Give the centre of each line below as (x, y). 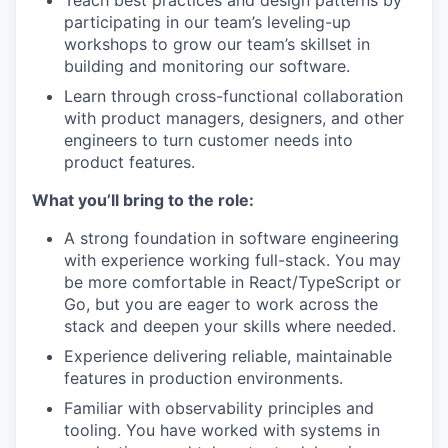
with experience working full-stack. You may (232, 260)
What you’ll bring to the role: (143, 200)
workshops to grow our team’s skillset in (217, 44)
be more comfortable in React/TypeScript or (232, 282)
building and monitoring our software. (207, 66)
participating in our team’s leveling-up (207, 22)
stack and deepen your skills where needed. (230, 326)
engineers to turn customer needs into (208, 140)
